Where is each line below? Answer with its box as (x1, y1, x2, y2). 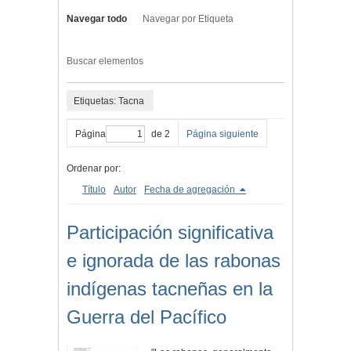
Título (82, 184, 106, 196)
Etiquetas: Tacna (74, 95, 144, 107)
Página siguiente (186, 128, 259, 140)
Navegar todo (67, 13, 127, 25)
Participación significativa (67, 222, 273, 244)
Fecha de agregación (144, 184, 237, 196)
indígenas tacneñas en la (67, 278, 273, 300)
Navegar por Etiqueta (143, 13, 233, 25)
